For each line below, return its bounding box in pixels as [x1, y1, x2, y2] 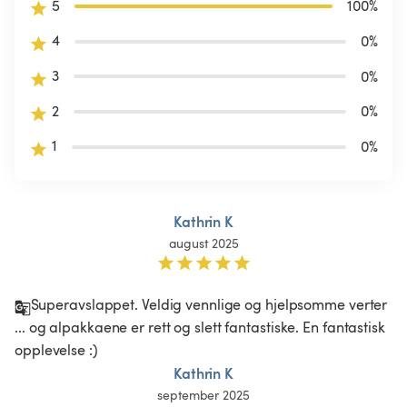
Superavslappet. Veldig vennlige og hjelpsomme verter [30, 293, 392, 314]
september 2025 [157, 385, 250, 403]
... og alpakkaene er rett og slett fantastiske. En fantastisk [15, 316, 389, 337]
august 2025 [168, 233, 239, 252]
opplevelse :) [15, 339, 102, 360]
